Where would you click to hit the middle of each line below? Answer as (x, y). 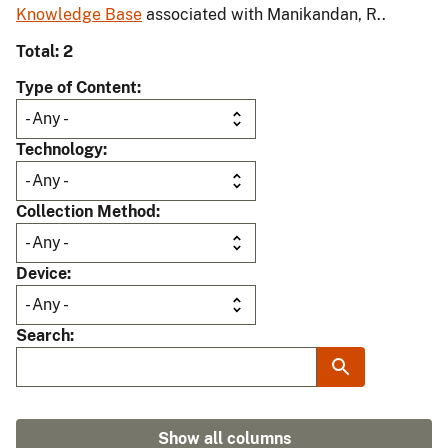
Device (41, 274)
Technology (59, 150)
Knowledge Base (79, 15)
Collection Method (86, 212)
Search (43, 336)
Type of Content (76, 88)
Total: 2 (44, 52)
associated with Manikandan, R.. (264, 15)
